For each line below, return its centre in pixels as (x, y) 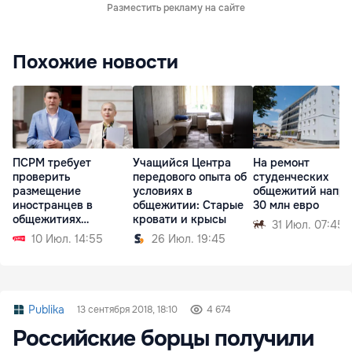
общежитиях (47, 219)
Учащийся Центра (182, 162)
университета (51, 247)
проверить (42, 176)
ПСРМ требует (52, 162)
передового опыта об (190, 176)
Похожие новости (95, 62)
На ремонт (281, 162)
